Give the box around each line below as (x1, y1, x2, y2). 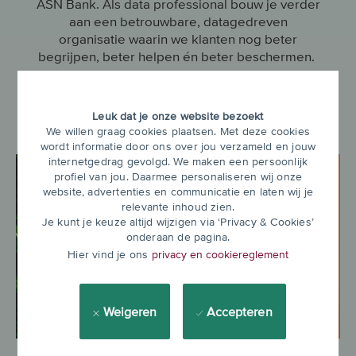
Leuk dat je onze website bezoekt (92, 109, 264, 122)
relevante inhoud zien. (121, 199, 235, 213)
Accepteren (206, 304, 273, 319)
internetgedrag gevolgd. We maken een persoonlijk (48, 154, 308, 168)
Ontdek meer (135, 106, 208, 121)
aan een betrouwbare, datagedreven (68, 14, 288, 30)
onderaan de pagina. (126, 230, 230, 243)
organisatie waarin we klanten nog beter (59, 31, 297, 48)
